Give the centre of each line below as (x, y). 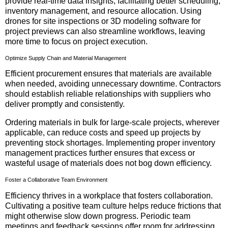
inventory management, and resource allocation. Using (103, 11)
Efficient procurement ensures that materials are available (108, 74)
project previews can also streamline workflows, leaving (105, 31)
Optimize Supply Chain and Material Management (66, 58)
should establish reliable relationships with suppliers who (108, 94)
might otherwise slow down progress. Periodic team (98, 216)
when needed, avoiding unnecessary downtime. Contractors (113, 84)
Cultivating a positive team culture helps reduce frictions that (113, 206)
